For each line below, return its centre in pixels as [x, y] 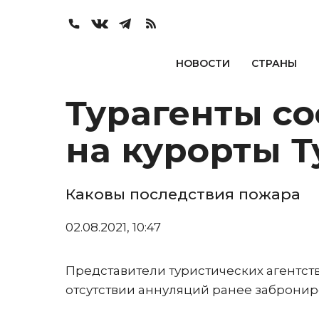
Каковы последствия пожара [183, 194]
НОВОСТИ [203, 63]
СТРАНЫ [274, 63]
